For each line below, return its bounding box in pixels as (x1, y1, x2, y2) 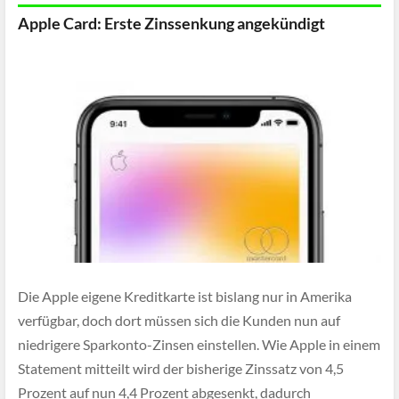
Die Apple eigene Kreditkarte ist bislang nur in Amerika (18, 288, 352, 305)
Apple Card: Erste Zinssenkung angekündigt (18, 13, 325, 33)
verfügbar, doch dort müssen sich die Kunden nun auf (18, 312, 340, 330)
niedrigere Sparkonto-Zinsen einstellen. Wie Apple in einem (18, 336, 380, 354)
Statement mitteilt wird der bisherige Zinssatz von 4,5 (18, 360, 344, 378)
